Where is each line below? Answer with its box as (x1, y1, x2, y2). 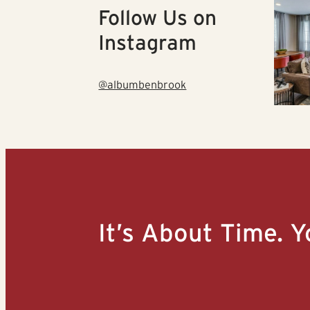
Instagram (98, 31, 197, 55)
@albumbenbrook (98, 78, 187, 91)
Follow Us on (98, 6, 217, 30)
